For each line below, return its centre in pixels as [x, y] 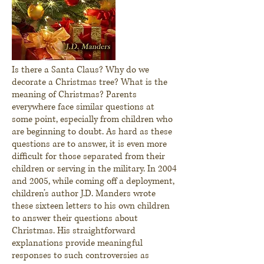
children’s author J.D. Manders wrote [84, 193]
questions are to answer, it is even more [89, 144]
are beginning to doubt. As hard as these [92, 131]
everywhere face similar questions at [83, 107]
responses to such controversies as [80, 255]
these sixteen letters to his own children [91, 206]
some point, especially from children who [92, 119]
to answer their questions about [75, 218]
